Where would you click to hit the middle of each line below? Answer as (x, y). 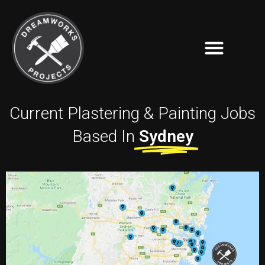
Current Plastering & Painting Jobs (132, 114)
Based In (105, 137)
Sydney (166, 137)
